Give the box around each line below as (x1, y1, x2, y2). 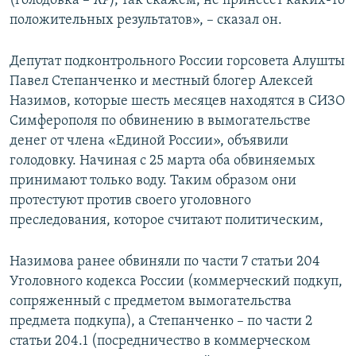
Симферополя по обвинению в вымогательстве (10, 114, 311, 130)
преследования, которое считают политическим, (10, 213, 323, 229)
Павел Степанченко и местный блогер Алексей (10, 74, 313, 90)
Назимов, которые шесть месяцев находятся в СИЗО (10, 94, 345, 110)
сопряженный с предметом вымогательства (10, 294, 292, 310)
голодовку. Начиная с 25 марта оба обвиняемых (10, 153, 315, 169)
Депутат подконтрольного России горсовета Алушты (10, 54, 345, 70)
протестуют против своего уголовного (10, 193, 251, 209)
